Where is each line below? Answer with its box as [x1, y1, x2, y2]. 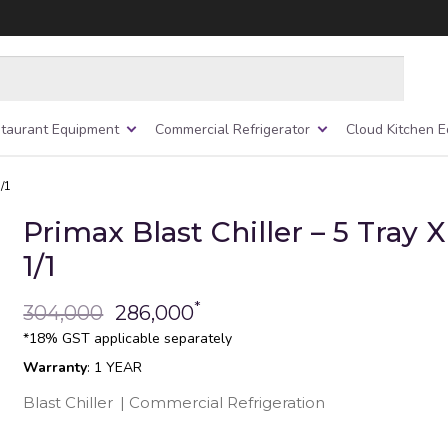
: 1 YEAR [87, 357, 143, 377]
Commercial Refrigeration [129, 392, 326, 412]
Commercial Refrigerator [155, 119, 310, 139]
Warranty [23, 357, 88, 377]
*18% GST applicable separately [23, 328, 233, 348]
